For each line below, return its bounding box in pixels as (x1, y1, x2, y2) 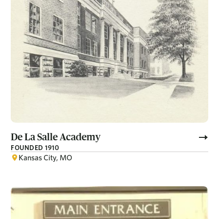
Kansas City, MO (19, 153, 73, 163)
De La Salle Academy (11, 131, 101, 143)
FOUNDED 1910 (11, 144, 60, 152)
